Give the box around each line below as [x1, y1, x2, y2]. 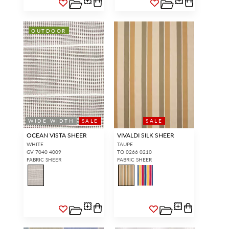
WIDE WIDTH [28, 117, 75, 125]
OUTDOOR [31, 26, 66, 34]
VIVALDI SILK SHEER [117, 130, 174, 140]
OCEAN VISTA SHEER [26, 130, 87, 140]
